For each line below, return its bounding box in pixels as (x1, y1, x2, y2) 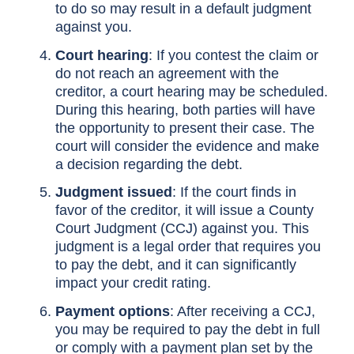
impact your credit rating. (55, 275, 211, 292)
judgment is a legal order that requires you (55, 239, 321, 255)
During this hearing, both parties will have (55, 101, 315, 118)
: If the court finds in (171, 184, 296, 201)
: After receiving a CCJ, (169, 303, 315, 319)
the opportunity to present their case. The (55, 119, 314, 136)
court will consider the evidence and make (55, 137, 319, 154)
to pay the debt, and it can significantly (55, 257, 296, 273)
